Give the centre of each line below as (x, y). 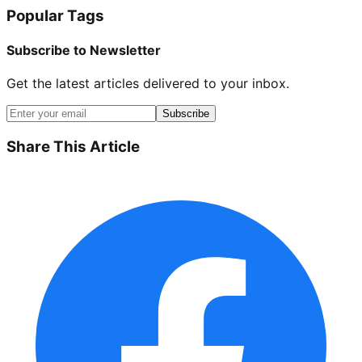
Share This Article (73, 147)
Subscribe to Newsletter (84, 51)
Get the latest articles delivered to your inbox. (148, 84)
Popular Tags (55, 15)
